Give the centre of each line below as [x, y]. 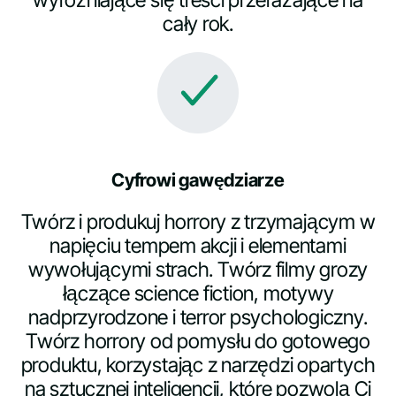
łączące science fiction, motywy [198, 293]
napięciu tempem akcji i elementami [198, 245]
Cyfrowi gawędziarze [198, 179]
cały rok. [198, 23]
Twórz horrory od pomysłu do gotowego [198, 341]
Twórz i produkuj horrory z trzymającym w [198, 221]
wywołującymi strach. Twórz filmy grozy [198, 269]
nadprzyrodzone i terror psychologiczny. [198, 317]
